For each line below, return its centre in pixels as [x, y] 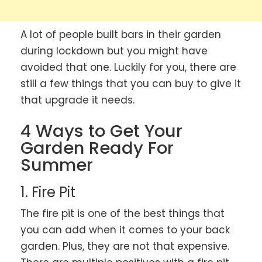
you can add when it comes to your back [125, 230]
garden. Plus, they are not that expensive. [125, 247]
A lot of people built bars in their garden [121, 34]
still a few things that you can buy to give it [131, 83]
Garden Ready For [97, 148]
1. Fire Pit [48, 192]
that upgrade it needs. [77, 100]
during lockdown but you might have [114, 51]
